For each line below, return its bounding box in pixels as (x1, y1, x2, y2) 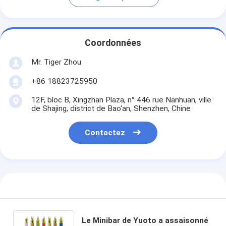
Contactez (85, 128, 126, 138)
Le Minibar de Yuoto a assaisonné (82, 215, 209, 225)
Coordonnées (85, 38, 141, 48)
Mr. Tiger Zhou (31, 57, 81, 67)
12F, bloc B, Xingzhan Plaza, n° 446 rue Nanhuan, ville (31, 95, 211, 104)
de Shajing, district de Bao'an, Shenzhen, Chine (31, 103, 191, 113)
